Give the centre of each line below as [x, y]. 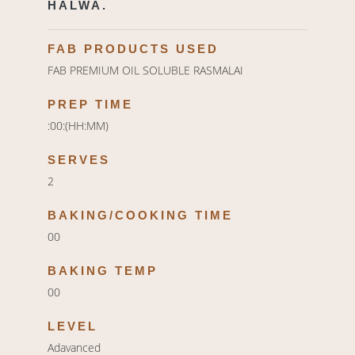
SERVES [79, 160]
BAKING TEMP [103, 271]
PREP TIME [90, 105]
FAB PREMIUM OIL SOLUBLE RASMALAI [145, 71]
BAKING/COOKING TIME [140, 216]
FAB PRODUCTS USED [133, 49]
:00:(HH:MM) [78, 126]
